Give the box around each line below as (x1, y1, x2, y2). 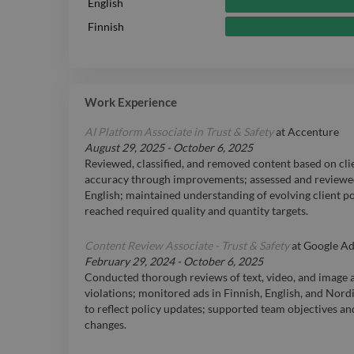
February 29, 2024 (85, 254, 175, 269)
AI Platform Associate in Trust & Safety (85, 125, 273, 139)
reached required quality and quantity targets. (85, 204, 308, 218)
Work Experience (85, 95, 177, 110)
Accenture (288, 125, 339, 139)
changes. (85, 318, 126, 332)
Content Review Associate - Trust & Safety (85, 239, 289, 253)
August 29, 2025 (85, 141, 164, 155)
